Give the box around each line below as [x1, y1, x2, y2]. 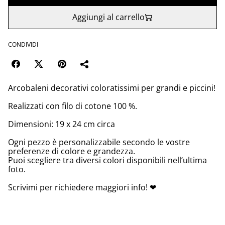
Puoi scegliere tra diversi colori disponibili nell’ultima [8, 155, 207, 166]
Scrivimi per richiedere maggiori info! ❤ [8, 182, 156, 193]
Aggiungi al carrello [72, 12, 145, 23]
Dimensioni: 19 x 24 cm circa [8, 119, 115, 130]
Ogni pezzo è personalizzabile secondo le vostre [8, 137, 190, 148]
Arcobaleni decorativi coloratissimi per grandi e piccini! [8, 82, 215, 94]
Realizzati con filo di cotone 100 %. [8, 100, 137, 112]
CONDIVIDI [8, 40, 38, 49]
